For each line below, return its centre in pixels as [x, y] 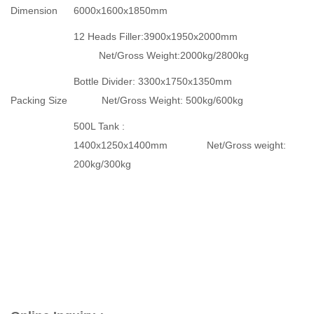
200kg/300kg [102, 164]
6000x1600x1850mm [121, 11]
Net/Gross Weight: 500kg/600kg [158, 101]
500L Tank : [99, 127]
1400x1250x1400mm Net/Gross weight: [180, 145]
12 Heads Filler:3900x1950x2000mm [156, 37]
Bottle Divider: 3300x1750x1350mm [153, 82]
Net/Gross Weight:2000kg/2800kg [161, 56]
